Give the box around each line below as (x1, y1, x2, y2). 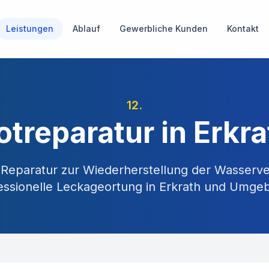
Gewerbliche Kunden (119, 23, 208, 34)
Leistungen (6, 23, 53, 34)
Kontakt (227, 23, 259, 34)
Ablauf (73, 23, 100, 34)
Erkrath (159, 180, 201, 194)
